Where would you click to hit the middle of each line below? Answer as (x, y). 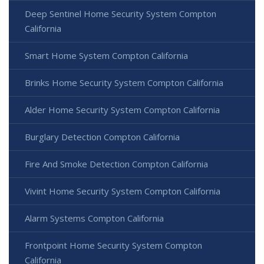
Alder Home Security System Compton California (122, 110)
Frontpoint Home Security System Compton (113, 245)
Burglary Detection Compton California (102, 137)
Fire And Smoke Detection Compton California (116, 164)
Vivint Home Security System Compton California (123, 191)
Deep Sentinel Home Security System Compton (121, 14)
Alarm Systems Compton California (94, 218)
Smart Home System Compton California (106, 56)
